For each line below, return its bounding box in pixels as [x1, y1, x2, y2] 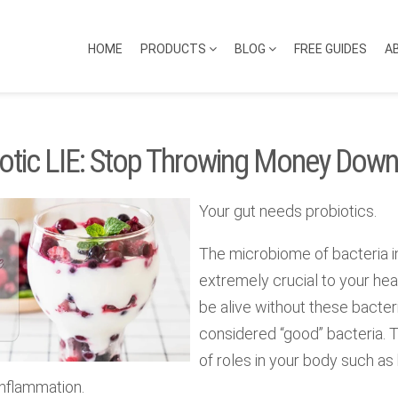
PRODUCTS [140, 42, 210, 56]
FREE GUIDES [294, 42, 368, 56]
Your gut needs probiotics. [198, 202, 377, 220]
